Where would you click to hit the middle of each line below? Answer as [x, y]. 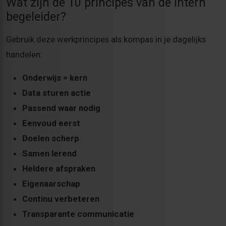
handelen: [24, 55]
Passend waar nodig [61, 108]
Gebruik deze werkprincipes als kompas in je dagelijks [106, 40]
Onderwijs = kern [55, 78]
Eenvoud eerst [51, 123]
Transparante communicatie [78, 214]
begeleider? [36, 17]
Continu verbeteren [61, 199]
